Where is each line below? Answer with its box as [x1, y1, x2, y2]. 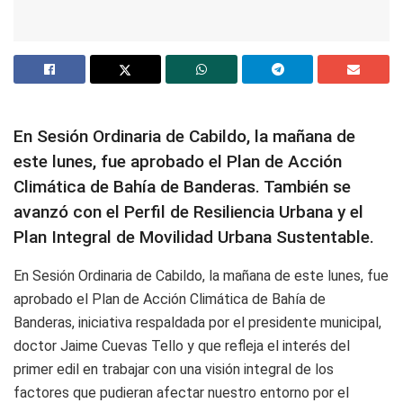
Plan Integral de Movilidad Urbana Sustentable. [13, 227, 374, 248]
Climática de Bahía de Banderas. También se [13, 176, 351, 198]
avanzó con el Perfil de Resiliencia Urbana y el [13, 201, 363, 223]
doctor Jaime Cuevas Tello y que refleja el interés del [13, 337, 350, 355]
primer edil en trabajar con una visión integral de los [13, 361, 334, 379]
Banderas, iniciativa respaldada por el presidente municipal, [13, 314, 381, 332]
